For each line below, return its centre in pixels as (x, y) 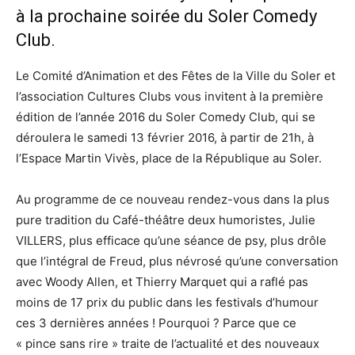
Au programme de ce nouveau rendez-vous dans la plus (173, 200)
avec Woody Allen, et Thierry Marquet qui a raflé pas (162, 282)
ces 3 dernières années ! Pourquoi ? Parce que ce (156, 323)
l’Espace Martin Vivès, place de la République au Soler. (169, 158)
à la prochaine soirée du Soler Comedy (166, 17)
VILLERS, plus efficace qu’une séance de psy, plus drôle (171, 241)
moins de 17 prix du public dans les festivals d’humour (167, 303)
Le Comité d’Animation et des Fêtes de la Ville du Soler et (176, 76)
